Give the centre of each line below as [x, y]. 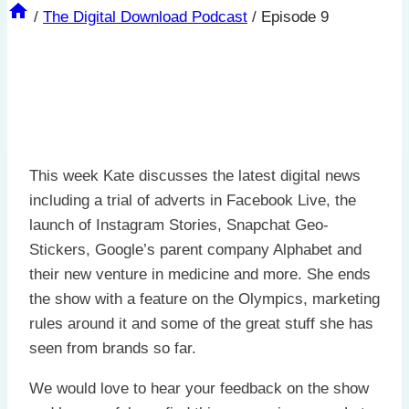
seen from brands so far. [113, 349]
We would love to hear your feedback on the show [199, 389]
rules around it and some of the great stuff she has [201, 324]
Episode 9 [295, 16]
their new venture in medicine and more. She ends [200, 275]
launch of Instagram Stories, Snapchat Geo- [179, 225]
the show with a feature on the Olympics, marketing [204, 299]
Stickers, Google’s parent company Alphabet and [195, 250]
